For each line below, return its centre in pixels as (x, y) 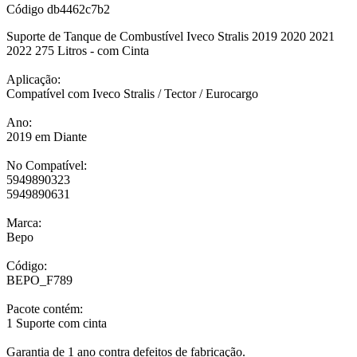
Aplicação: (33, 80)
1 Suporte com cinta (57, 324)
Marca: (24, 223)
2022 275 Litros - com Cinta (78, 51)
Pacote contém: (45, 309)
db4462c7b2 (78, 10)
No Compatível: (47, 166)
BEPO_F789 (39, 280)
